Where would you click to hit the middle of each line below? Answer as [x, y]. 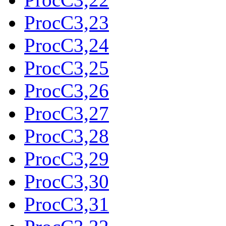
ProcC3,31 [67, 204]
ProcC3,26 [67, 90]
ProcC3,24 [67, 45]
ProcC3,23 [67, 22]
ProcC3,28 [67, 136]
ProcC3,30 [67, 181]
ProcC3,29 [67, 158]
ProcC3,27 [67, 113]
